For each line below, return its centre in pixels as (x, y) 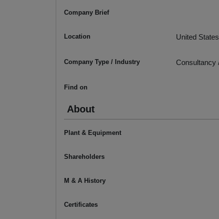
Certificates (81, 205)
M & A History (85, 181)
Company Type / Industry (102, 62)
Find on (76, 88)
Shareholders (84, 157)
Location (77, 37)
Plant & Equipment (93, 133)
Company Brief (87, 13)
